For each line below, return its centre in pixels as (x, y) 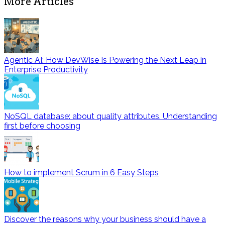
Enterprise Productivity (46, 69)
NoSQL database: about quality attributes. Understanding (110, 116)
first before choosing (42, 126)
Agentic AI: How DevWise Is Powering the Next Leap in (105, 60)
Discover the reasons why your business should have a (105, 219)
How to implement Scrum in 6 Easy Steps (81, 172)
